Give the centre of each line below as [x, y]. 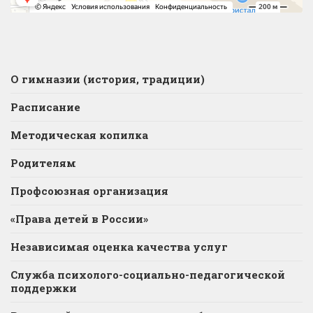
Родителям [43, 162]
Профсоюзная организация [89, 190]
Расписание [45, 107]
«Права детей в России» [79, 218]
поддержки [44, 287]
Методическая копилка [79, 134]
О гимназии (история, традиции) [108, 79]
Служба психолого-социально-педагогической [148, 274]
